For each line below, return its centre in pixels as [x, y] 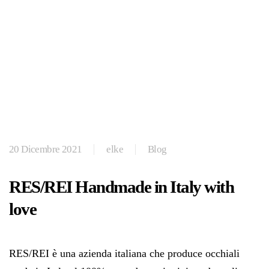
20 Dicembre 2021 [46, 149]
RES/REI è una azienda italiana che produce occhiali [124, 253]
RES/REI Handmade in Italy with [121, 186]
